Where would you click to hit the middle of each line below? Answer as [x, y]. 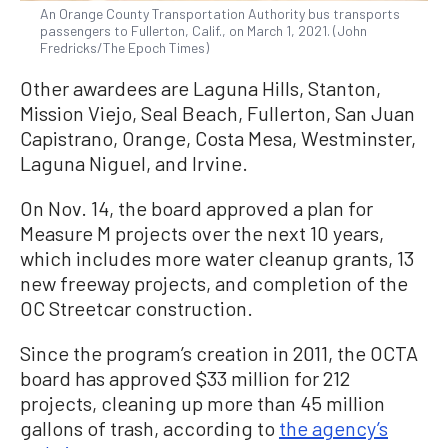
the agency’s [333, 427]
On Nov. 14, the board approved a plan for [196, 207]
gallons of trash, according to [149, 427]
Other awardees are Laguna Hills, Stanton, [200, 87]
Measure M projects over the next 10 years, [202, 232]
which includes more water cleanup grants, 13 [217, 257]
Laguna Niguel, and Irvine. [134, 162]
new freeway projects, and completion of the [214, 282]
